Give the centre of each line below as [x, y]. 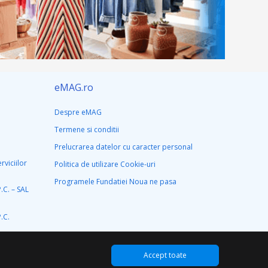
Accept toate [165, 255]
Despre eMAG [78, 112]
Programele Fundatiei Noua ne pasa [115, 181]
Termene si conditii [87, 129]
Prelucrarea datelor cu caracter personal [124, 147]
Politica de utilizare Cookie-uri [105, 164]
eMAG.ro [74, 87]
